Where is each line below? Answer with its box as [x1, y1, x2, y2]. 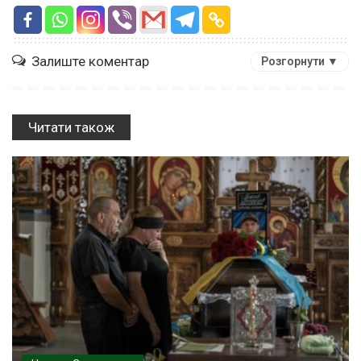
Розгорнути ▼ [261, 54, 338, 68]
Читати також [28, 118, 114, 135]
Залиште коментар [31, 52, 149, 69]
